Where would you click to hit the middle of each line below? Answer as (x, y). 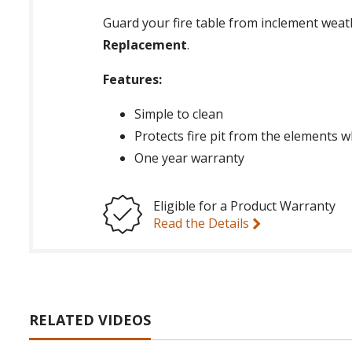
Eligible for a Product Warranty (244, 206)
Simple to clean (178, 114)
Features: (132, 80)
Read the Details (202, 224)
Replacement (145, 45)
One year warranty (189, 158)
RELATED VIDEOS (90, 320)
